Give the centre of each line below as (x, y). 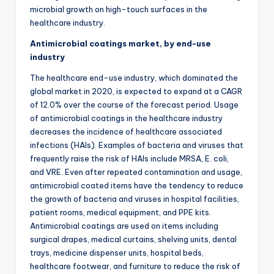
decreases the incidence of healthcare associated (126, 132)
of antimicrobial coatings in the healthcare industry (126, 118)
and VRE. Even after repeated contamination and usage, (136, 172)
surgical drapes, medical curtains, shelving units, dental (133, 239)
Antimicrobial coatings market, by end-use (120, 44)
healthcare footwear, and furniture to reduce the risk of (135, 266)
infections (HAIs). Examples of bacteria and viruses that (137, 145)
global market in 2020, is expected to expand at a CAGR (136, 91)
